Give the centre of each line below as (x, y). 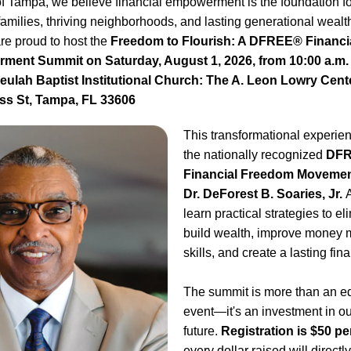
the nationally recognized (255, 155)
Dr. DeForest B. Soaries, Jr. (264, 194)
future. (202, 331)
